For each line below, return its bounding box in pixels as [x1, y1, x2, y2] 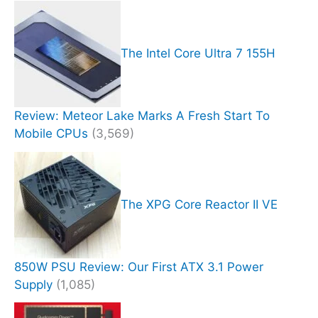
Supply [14, 277, 53, 292]
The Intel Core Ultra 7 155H [121, 45, 275, 60]
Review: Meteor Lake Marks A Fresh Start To [14, 108, 270, 123]
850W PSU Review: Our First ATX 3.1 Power [14, 259, 263, 274]
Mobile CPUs [14, 126, 88, 141]
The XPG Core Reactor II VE [121, 197, 278, 212]
